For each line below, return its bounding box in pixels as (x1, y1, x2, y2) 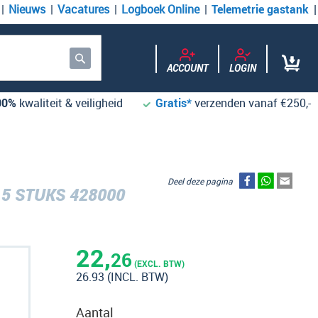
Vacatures (57, 1, 109, 17)
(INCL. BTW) (107, 269, 168, 285)
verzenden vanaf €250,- (194, 95, 311, 111)
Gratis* (155, 95, 192, 111)
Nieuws (9, 1, 45, 17)
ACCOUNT (167, 61, 208, 75)
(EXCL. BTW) (132, 258, 185, 269)
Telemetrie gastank (212, 1, 309, 17)
